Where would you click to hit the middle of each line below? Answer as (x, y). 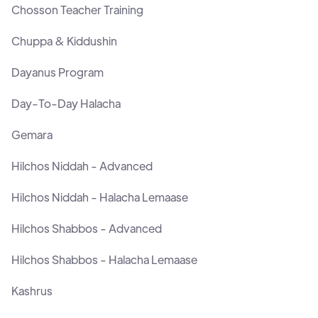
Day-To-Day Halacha (66, 104)
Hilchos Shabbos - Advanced (87, 229)
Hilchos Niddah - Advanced (82, 166)
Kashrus (32, 291)
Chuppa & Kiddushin (64, 41)
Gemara (32, 135)
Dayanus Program (57, 72)
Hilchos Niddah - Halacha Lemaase (100, 197)
